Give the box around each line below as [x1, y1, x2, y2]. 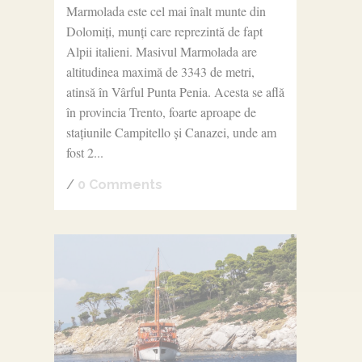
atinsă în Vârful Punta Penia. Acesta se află [65, 82, 284, 100]
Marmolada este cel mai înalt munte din [65, 2, 266, 19]
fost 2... [65, 143, 103, 161]
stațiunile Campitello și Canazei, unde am [65, 123, 276, 141]
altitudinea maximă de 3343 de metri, [65, 62, 255, 80]
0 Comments [77, 176, 162, 192]
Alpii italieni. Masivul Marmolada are [65, 42, 257, 60]
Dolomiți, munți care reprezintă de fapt [65, 22, 263, 40]
